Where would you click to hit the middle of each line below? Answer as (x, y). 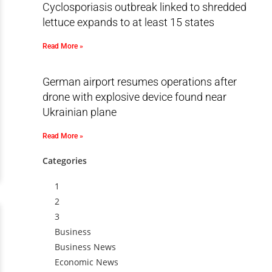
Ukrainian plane (79, 112)
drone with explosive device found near (134, 97)
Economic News (86, 262)
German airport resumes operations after (139, 82)
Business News (85, 247)
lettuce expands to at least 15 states (128, 22)
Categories (64, 161)
